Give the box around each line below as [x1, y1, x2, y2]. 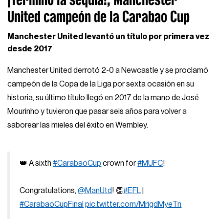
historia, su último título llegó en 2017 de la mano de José [7, 93, 199, 102]
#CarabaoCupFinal [20, 200, 84, 208]
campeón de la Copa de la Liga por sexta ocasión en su [7, 80, 195, 88]
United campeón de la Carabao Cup [7, 8, 190, 25]
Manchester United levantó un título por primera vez [7, 32, 210, 41]
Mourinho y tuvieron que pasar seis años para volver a [7, 107, 187, 115]
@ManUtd [78, 186, 112, 195]
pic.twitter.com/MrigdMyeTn [85, 200, 182, 208]
